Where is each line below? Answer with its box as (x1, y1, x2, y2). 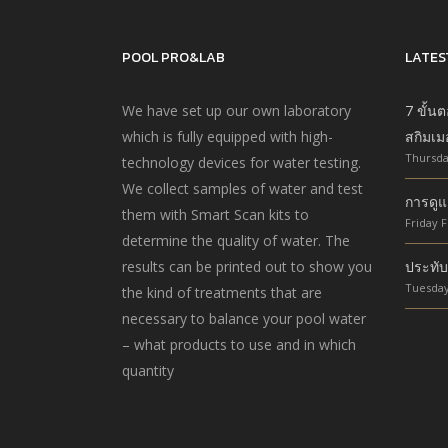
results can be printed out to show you (122, 257, 372, 277)
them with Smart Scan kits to (122, 205, 309, 225)
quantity (122, 361, 174, 381)
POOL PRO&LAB (122, 47, 225, 69)
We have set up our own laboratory (122, 101, 351, 121)
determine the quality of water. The (122, 231, 350, 251)
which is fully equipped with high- (122, 127, 333, 147)
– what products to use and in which (122, 335, 356, 355)
